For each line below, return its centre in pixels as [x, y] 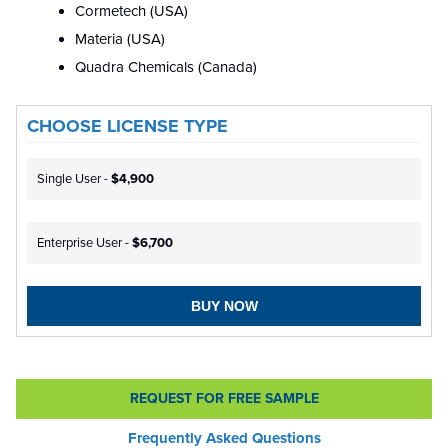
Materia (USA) [120, 39]
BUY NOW [224, 306]
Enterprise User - [84, 243]
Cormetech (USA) [131, 11]
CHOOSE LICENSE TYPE [127, 126]
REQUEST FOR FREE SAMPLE [224, 399]
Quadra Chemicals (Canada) [166, 67]
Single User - [74, 179]
